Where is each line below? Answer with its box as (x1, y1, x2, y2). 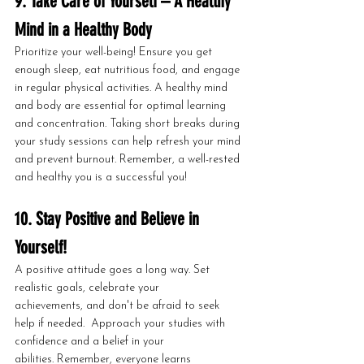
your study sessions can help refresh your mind (15, 136, 244, 148)
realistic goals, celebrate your (15, 282, 162, 294)
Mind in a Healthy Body (15, 19, 152, 41)
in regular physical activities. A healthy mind (15, 82, 231, 94)
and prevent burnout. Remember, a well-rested (15, 154, 243, 166)
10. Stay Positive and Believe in (15, 208, 203, 230)
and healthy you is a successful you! (15, 171, 187, 184)
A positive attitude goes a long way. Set (15, 264, 213, 276)
